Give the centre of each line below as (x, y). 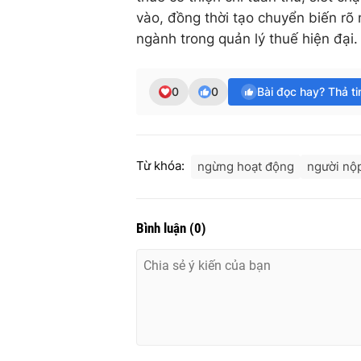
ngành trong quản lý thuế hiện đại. (247, 39)
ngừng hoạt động (246, 167)
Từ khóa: (160, 166)
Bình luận (163, 228)
